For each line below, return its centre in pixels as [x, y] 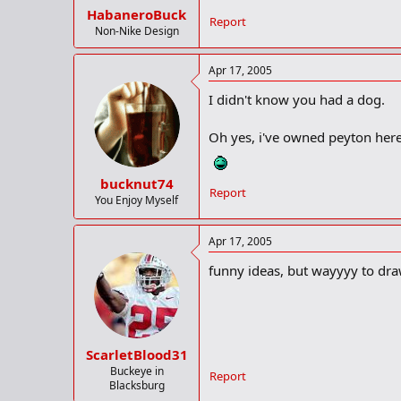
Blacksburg [137, 385]
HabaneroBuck [137, 15]
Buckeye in [137, 371]
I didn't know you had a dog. [297, 100]
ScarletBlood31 [137, 354]
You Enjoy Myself [137, 200]
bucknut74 [137, 183]
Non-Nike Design [137, 31]
